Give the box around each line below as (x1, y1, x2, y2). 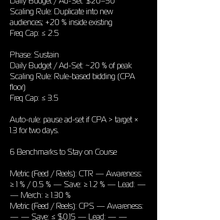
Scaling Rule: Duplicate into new (10, 7, 113, 16)
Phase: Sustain (10, 50, 59, 59)
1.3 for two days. (10, 126, 59, 135)
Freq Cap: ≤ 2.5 (10, 28, 59, 37)
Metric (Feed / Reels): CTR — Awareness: (10, 169, 142, 178)
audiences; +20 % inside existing (10, 18, 112, 27)
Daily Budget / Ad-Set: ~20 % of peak (10, 61, 132, 70)
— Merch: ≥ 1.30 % (10, 191, 71, 199)
